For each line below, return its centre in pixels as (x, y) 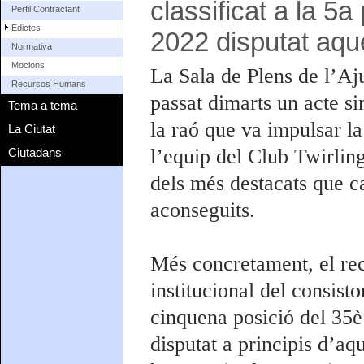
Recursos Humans (49, 84)
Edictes (26, 28)
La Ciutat (32, 129)
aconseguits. (202, 210)
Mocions (28, 65)
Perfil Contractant (46, 9)
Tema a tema (43, 105)
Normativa (32, 47)
